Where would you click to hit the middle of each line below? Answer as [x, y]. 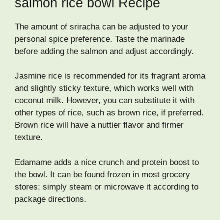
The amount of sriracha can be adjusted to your [101, 27]
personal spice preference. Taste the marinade [100, 39]
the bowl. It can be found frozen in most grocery [102, 174]
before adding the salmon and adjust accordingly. [104, 51]
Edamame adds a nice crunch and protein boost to [107, 162]
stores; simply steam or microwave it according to [107, 187]
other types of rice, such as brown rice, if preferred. [109, 113]
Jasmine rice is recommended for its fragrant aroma [110, 76]
